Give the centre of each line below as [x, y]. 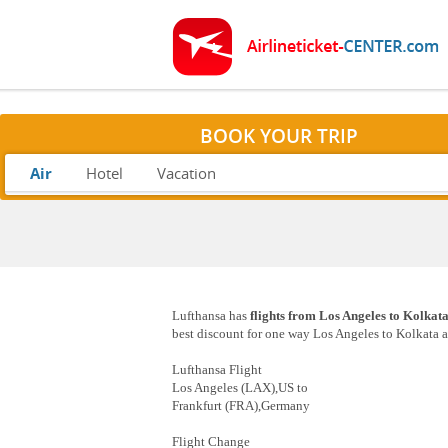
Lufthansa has [211, 316]
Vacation [186, 173]
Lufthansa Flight [217, 370]
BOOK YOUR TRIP [279, 136]
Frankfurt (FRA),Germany [241, 406]
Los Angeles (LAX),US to [240, 388]
